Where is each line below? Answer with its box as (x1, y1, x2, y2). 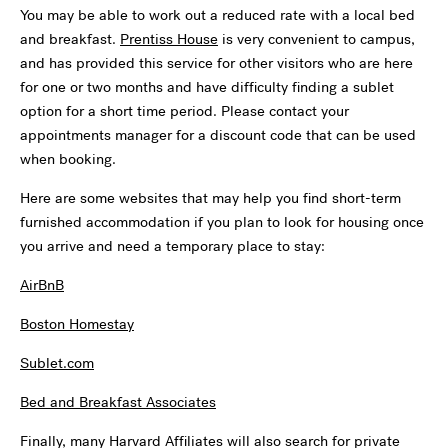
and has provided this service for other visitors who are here (20, 52, 413, 73)
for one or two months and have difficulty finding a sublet (20, 76, 394, 97)
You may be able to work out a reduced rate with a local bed (20, 4, 415, 25)
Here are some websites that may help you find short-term (20, 187, 401, 208)
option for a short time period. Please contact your (20, 100, 349, 121)
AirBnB (20, 274, 64, 295)
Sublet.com (20, 352, 94, 373)
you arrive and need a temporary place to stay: (20, 235, 325, 256)
